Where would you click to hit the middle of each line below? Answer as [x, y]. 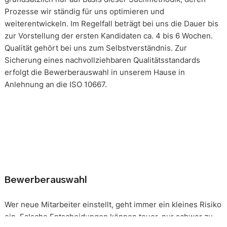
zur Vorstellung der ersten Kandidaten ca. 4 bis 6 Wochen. [108, 35]
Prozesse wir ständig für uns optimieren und [84, 11]
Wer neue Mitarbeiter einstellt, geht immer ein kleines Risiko [113, 204]
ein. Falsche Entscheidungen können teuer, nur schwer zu [108, 216]
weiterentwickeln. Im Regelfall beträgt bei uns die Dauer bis [111, 23]
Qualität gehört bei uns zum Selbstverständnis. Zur [96, 48]
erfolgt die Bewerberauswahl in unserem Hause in [94, 72]
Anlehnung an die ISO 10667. [55, 84]
